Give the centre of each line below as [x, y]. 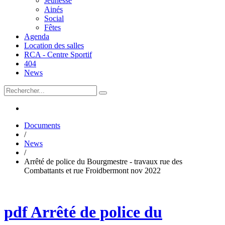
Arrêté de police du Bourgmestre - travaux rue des [103, 161]
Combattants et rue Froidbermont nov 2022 [92, 171]
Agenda [37, 36]
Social [54, 18]
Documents [42, 125]
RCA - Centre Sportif [58, 54]
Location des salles [54, 45]
